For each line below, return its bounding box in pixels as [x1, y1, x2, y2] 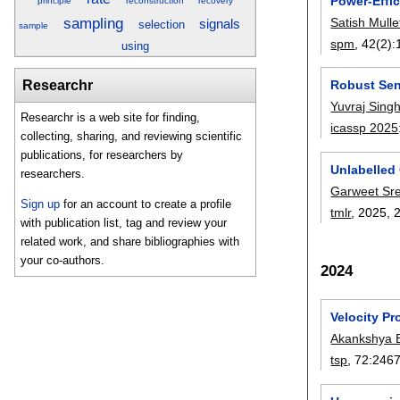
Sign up [21, 197, 61, 212]
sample [19, 20, 48, 30]
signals [199, 15, 241, 31]
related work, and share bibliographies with [21, 235, 240, 249]
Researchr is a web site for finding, [21, 111, 201, 125]
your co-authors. [21, 254, 105, 268]
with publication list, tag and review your [21, 216, 228, 230]
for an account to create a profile [60, 197, 232, 212]
